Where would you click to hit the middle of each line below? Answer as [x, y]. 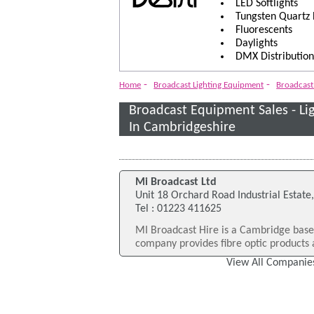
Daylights [256, 43]
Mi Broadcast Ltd [176, 183]
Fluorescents [264, 30]
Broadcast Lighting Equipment [209, 86]
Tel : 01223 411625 [179, 209]
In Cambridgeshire [183, 128]
